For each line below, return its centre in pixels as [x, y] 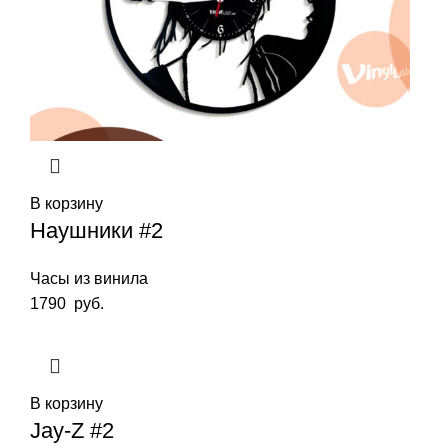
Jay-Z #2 [72, 430]
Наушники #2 [96, 230]
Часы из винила [89, 278]
